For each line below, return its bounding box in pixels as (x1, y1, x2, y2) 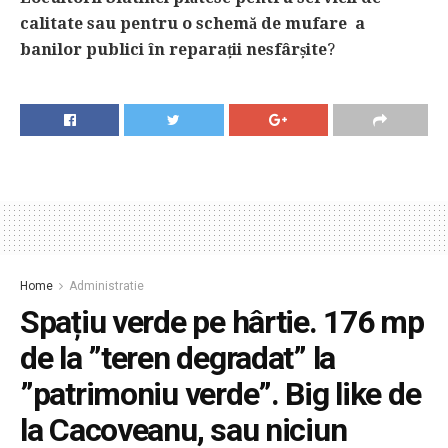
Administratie (69, 278, 144, 293)
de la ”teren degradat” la (20, 338, 335, 377)
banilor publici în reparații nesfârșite (20, 40, 327, 60)
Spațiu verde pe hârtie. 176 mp (20, 302, 424, 341)
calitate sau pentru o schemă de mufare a (20, 14, 365, 34)
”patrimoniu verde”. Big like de (20, 374, 421, 413)
